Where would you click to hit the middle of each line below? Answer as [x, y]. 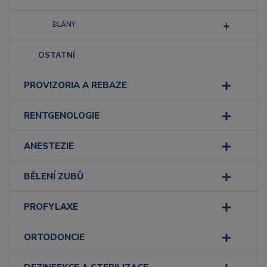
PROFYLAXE [51, 207]
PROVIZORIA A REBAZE [75, 85]
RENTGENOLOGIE [62, 116]
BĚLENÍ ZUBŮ [54, 176]
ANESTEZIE [49, 146]
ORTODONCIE [54, 237]
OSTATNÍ [57, 55]
